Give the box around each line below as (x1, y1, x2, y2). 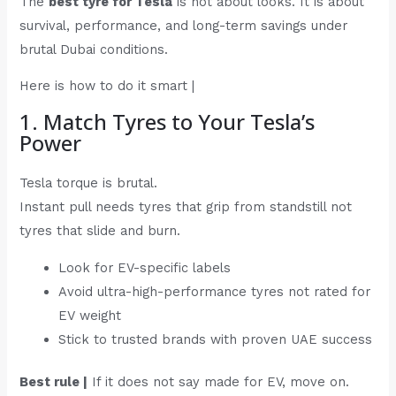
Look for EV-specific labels (58, 259, 232, 276)
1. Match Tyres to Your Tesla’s (19, 107, 316, 136)
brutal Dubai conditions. (19, 41, 169, 57)
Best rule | (19, 374, 88, 391)
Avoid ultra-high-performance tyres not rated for (58, 283, 371, 300)
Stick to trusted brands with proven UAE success (58, 331, 373, 347)
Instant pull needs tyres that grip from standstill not (19, 199, 353, 215)
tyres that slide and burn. (19, 223, 181, 239)
